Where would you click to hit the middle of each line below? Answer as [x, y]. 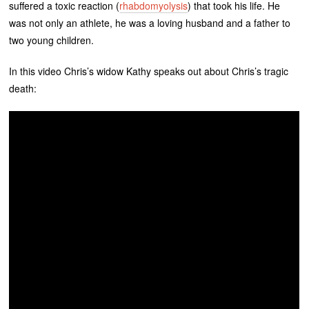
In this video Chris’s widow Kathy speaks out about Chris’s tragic [149, 71]
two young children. [52, 40]
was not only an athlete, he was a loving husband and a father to [150, 23]
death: [23, 89]
